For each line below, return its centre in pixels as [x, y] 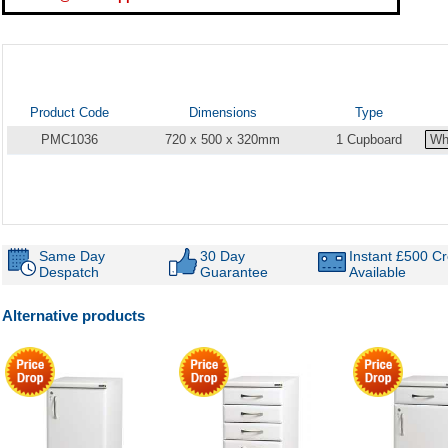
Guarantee [233, 271]
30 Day [222, 255]
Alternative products [73, 315]
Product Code [69, 112]
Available [377, 271]
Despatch [69, 271]
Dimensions [222, 112]
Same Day [72, 255]
